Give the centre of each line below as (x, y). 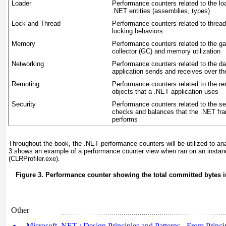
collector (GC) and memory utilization (166, 51)
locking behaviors (137, 31)
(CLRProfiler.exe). (34, 159)
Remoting (25, 84)
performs (125, 120)
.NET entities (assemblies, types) (161, 11)
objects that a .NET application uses (165, 92)
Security (24, 104)
